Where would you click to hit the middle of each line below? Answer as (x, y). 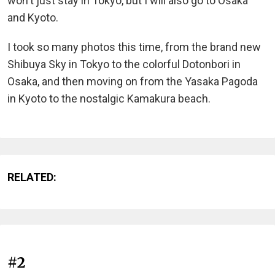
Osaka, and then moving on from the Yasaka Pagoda (133, 82)
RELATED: (32, 177)
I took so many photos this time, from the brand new (134, 47)
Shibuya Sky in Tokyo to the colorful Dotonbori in (124, 64)
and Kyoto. (33, 18)
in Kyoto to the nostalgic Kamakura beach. (109, 99)
